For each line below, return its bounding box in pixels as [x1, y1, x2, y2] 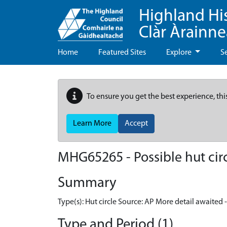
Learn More [73, 120, 111, 128]
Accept [125, 120, 148, 128]
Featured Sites [98, 49, 146, 57]
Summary [58, 176, 117, 191]
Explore [166, 49, 193, 57]
